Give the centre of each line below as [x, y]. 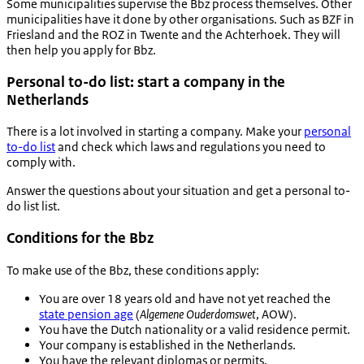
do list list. [33, 206]
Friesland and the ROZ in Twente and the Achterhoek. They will [173, 34]
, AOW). [276, 314]
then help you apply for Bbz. [81, 50]
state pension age [86, 314]
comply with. [41, 162]
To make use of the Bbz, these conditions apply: [133, 270]
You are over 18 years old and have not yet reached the [185, 298]
